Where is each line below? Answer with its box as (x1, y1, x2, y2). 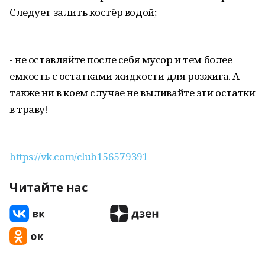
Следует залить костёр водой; (9, 5, 157, 19)
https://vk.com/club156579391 (9, 150, 148, 163)
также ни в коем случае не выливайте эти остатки (9, 86, 256, 99)
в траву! (9, 102, 49, 116)
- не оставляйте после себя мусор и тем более (9, 53, 232, 66)
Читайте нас (9, 179, 88, 195)
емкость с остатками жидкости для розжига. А (9, 69, 240, 83)
